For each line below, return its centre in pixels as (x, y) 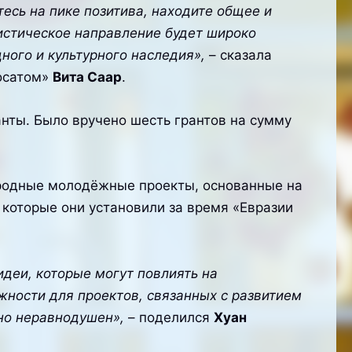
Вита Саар (87, 77)
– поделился (170, 317)
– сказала (238, 55)
